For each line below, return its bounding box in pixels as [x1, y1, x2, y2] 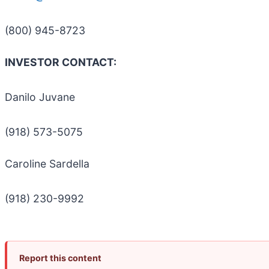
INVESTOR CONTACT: [5, 56, 116, 69]
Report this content [19, 253, 101, 264]
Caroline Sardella [5, 157, 89, 171]
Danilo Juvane [5, 91, 75, 104]
